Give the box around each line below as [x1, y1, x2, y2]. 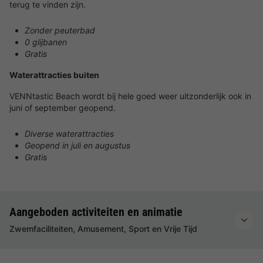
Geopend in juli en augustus [25, 140, 130, 150]
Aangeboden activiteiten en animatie [9, 205, 183, 219]
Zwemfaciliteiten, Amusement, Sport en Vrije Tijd [9, 224, 197, 234]
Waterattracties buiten [9, 70, 99, 80]
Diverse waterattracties [25, 129, 114, 139]
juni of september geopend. [9, 103, 116, 113]
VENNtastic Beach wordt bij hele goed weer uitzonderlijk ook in [9, 91, 251, 101]
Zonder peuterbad [25, 25, 95, 35]
